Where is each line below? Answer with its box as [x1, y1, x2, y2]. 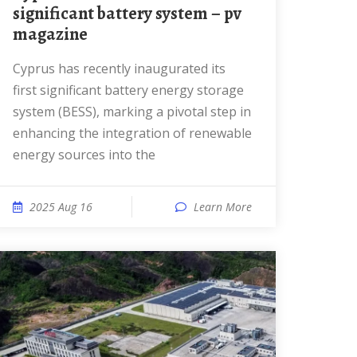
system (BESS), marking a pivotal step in [13, 103, 251, 120]
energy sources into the [13, 146, 155, 163]
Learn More [194, 199, 252, 214]
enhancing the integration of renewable [13, 124, 252, 142]
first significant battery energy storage [13, 81, 244, 99]
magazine [13, 22, 88, 46]
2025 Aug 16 [29, 199, 92, 214]
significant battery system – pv [13, 2, 241, 25]
